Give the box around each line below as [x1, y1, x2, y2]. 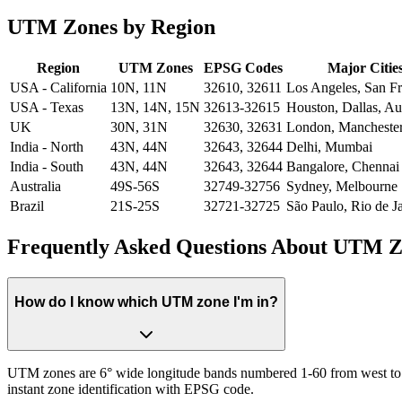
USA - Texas [10, 100, 83, 116]
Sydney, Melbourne [286, 179, 398, 195]
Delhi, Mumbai [286, 139, 372, 155]
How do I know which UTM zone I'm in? [14, 293, 278, 310]
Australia [10, 179, 61, 195]
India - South [10, 159, 83, 175]
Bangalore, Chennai [286, 159, 399, 175]
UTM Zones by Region [7, 15, 215, 39]
